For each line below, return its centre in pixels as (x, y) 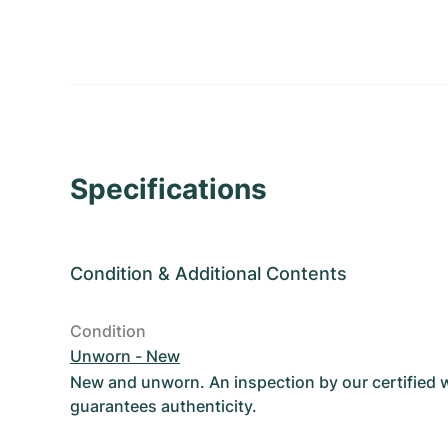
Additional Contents (261, 273)
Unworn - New (125, 356)
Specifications (168, 189)
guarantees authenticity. (163, 406)
